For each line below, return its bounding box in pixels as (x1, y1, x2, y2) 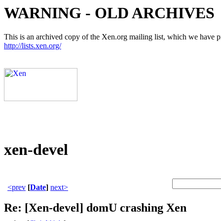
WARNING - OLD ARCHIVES (4, 4, 215, 22)
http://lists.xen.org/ (4, 41, 61, 50)
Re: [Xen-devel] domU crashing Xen (4, 201, 186, 215)
